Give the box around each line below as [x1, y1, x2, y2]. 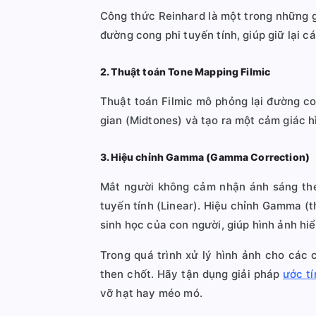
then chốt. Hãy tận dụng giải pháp [100, 267, 283, 281]
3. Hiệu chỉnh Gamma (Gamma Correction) [100, 151, 310, 163]
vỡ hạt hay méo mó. [100, 286, 202, 300]
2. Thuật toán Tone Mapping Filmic [100, 66, 271, 78]
